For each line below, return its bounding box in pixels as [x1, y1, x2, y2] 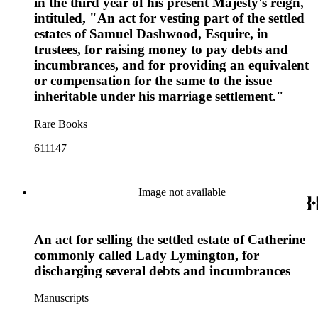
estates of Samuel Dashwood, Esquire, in [34, 26, 268, 42]
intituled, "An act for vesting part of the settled [34, 11, 305, 26]
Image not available [138, 186, 226, 198]
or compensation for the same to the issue [34, 73, 272, 89]
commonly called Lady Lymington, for [34, 247, 259, 263]
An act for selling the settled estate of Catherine [34, 231, 305, 247]
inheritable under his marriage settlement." [34, 89, 284, 104]
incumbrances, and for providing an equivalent [34, 57, 309, 73]
